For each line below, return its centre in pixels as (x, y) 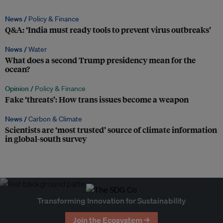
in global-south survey (46, 139)
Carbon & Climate (55, 119)
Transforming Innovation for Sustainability (111, 201)
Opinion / (20, 89)
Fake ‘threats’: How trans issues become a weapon (97, 100)
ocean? (17, 69)
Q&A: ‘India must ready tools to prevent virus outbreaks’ (108, 30)
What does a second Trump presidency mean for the (100, 60)
